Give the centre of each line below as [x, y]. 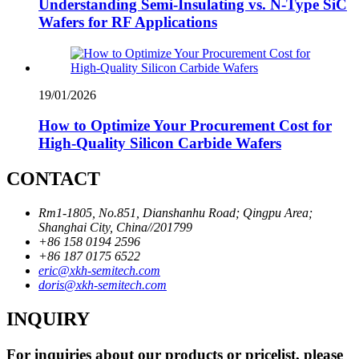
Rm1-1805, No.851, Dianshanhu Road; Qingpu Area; [175, 213]
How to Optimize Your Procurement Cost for [185, 126]
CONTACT [53, 179]
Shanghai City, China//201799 [115, 228]
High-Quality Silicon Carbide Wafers [160, 143]
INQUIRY [48, 319]
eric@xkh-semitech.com [99, 271]
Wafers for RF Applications [128, 22]
